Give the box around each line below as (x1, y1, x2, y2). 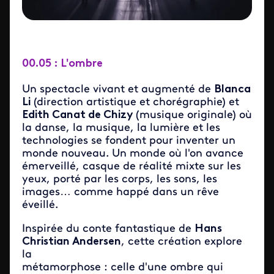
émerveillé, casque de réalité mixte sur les (22, 160, 241, 172)
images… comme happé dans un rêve (22, 186, 219, 198)
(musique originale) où (133, 109, 252, 121)
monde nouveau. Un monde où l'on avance (22, 147, 243, 160)
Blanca (214, 83, 251, 95)
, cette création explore (121, 235, 242, 248)
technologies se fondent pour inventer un (22, 135, 235, 147)
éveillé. (22, 199, 58, 211)
